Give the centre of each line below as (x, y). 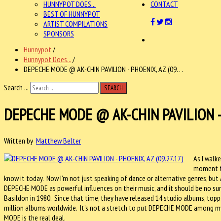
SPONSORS (59, 34)
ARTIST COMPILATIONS (75, 24)
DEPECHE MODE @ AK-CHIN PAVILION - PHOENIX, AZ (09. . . (103, 69)
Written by (20, 140)
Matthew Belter (58, 140)
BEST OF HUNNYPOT (72, 14)
